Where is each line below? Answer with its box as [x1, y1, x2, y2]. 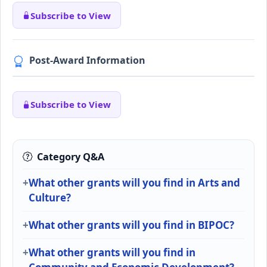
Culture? [29, 190, 71, 204]
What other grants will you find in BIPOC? [29, 218, 234, 232]
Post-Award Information [29, 53, 145, 67]
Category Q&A [37, 150, 104, 163]
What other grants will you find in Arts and [29, 175, 240, 190]
